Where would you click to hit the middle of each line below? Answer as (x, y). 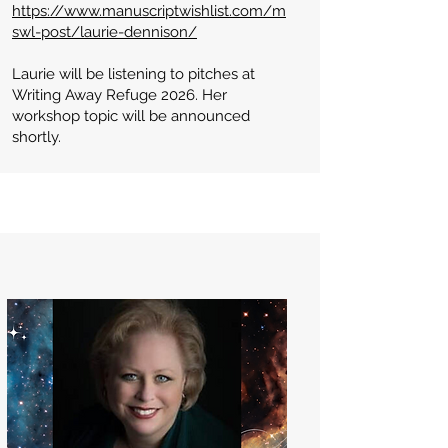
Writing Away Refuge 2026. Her (119, 95)
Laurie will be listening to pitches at (133, 74)
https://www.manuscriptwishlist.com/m (149, 11)
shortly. (36, 137)
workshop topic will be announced (131, 116)
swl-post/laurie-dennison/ (104, 32)
